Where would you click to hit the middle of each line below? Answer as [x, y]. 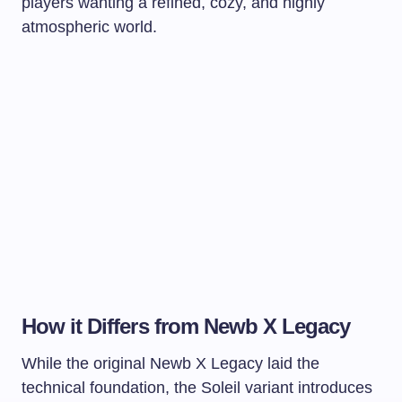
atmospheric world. [89, 26]
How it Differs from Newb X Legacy [186, 326]
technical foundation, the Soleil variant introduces [197, 387]
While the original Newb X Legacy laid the [170, 363]
